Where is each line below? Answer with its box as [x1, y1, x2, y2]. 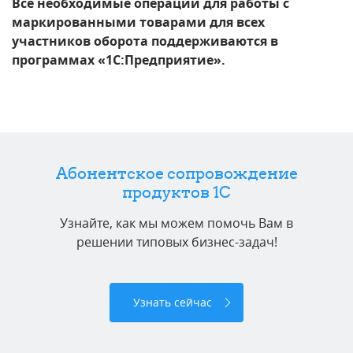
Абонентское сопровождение [55, 162, 298, 183]
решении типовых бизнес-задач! [76, 232, 277, 251]
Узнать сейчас [133, 294, 212, 310]
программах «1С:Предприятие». [12, 50, 225, 69]
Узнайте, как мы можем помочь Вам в [60, 214, 293, 232]
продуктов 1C [122, 181, 231, 202]
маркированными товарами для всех [12, 13, 265, 31]
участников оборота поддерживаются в [12, 32, 278, 50]
